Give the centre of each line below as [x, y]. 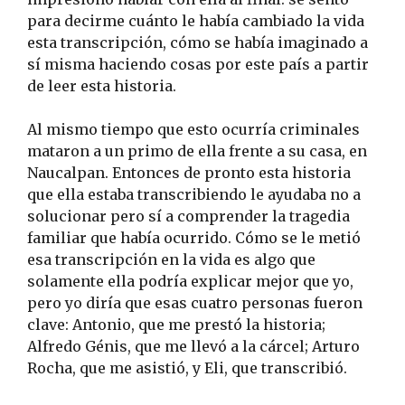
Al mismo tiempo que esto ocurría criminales [193, 130]
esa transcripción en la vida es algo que [171, 260]
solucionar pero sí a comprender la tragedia [188, 217]
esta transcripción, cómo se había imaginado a [198, 43]
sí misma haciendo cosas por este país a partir [198, 65]
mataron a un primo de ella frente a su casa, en [197, 151]
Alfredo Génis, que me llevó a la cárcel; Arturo [193, 347]
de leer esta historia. [102, 86]
